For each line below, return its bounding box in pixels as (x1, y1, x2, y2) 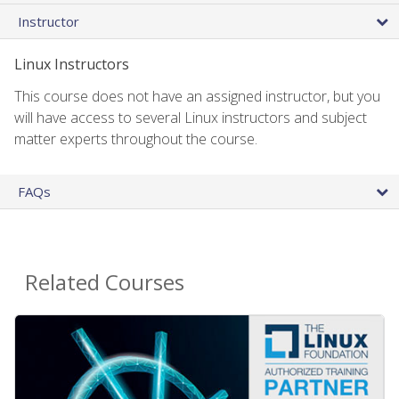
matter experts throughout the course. (14, 128, 257, 149)
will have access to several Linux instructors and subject (14, 107, 367, 127)
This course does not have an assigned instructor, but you (14, 85, 380, 106)
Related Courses (25, 266, 184, 297)
